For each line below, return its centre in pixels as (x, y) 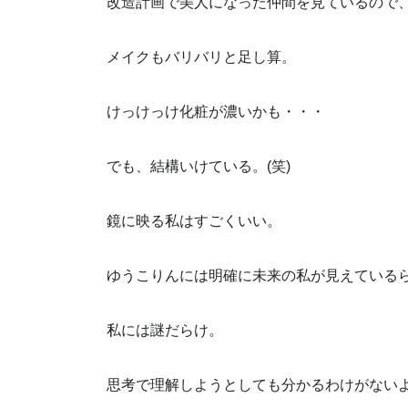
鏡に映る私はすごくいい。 (194, 221)
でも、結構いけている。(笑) (199, 167)
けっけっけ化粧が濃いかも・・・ (216, 112)
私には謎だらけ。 (165, 331)
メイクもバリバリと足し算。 (201, 57)
